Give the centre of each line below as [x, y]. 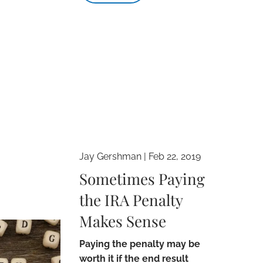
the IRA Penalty [131, 200]
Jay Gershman [111, 156]
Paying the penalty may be [140, 244]
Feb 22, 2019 [175, 156]
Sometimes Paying [142, 178]
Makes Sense [123, 221]
